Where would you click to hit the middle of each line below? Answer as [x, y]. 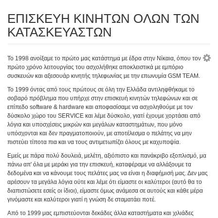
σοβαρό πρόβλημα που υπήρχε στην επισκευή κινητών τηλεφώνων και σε [102, 98]
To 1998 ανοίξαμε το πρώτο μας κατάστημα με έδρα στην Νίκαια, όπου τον [104, 58]
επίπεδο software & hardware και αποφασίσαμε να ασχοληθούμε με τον [100, 107]
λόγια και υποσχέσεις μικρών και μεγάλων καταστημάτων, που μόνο [95, 124]
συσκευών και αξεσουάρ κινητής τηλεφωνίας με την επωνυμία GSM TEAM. [104, 76]
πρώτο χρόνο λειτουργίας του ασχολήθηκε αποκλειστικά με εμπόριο [95, 67]
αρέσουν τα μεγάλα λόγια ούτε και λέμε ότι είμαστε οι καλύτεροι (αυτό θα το [105, 182]
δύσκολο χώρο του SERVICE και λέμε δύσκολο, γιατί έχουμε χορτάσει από [104, 116]
